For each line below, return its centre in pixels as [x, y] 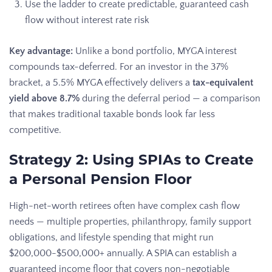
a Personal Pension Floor [100, 179]
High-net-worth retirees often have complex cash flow [124, 206]
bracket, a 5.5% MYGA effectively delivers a [101, 82]
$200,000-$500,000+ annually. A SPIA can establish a [123, 253]
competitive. [35, 130]
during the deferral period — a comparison [170, 98]
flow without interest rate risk [87, 20]
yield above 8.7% [44, 98]
